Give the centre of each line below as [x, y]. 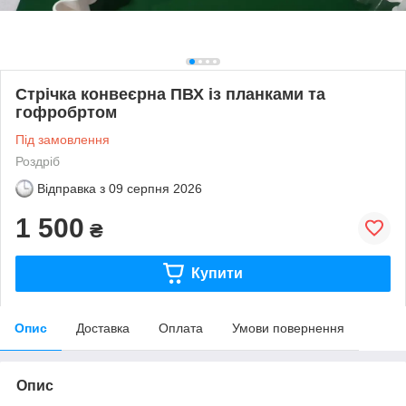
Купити [217, 273]
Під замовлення [63, 139]
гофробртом [66, 112]
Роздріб [38, 161]
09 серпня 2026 [155, 188]
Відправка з [71, 188]
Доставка [103, 328]
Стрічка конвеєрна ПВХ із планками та [170, 94]
